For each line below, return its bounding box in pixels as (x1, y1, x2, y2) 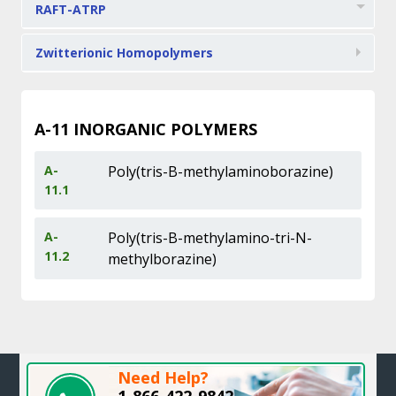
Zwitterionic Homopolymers (34, 44, 213, 61)
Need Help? (118, 367, 209, 388)
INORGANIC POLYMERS (68, 118, 257, 140)
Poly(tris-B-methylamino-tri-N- (108, 228, 313, 247)
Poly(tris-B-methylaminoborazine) (108, 162, 334, 181)
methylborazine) (108, 249, 217, 269)
